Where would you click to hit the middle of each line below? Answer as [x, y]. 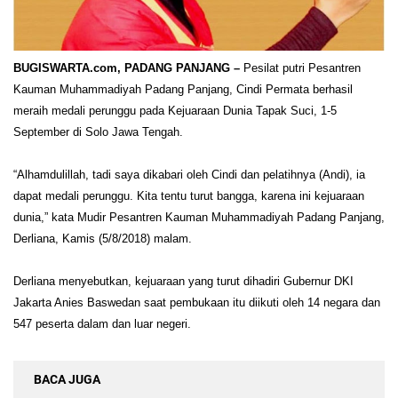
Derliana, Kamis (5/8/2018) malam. [103, 239]
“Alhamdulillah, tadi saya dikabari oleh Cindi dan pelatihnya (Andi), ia [189, 175]
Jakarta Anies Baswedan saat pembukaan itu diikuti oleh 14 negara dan [197, 303]
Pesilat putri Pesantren [300, 68]
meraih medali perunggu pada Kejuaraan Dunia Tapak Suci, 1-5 [175, 111]
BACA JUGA [67, 380]
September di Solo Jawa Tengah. [98, 132]
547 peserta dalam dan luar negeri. [102, 324]
